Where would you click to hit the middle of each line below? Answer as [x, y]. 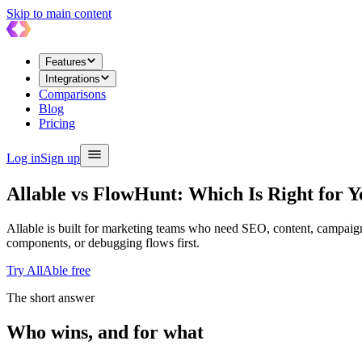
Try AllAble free [48, 270]
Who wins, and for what [105, 332]
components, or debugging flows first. [103, 242]
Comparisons [72, 94]
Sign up [60, 158]
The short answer [51, 297]
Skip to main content [59, 13]
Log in [23, 158]
